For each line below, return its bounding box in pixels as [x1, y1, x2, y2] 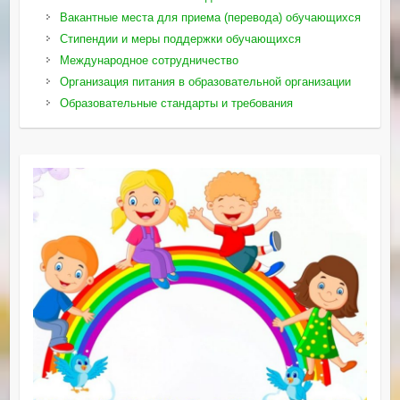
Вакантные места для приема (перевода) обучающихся [59, 10, 361, 24]
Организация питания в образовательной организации [59, 74, 351, 88]
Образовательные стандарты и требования [59, 96, 293, 110]
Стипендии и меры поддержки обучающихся [59, 31, 301, 46]
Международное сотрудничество [59, 53, 238, 67]
